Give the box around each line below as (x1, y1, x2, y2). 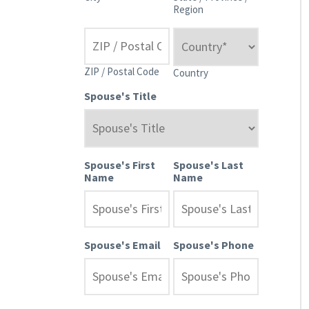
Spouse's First (84, 157, 155, 172)
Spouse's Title (84, 88, 157, 103)
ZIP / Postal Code (84, 64, 159, 78)
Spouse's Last (173, 157, 243, 172)
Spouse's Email (84, 237, 161, 252)
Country (172, 66, 208, 79)
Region (172, 2, 203, 16)
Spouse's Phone (173, 237, 254, 252)
